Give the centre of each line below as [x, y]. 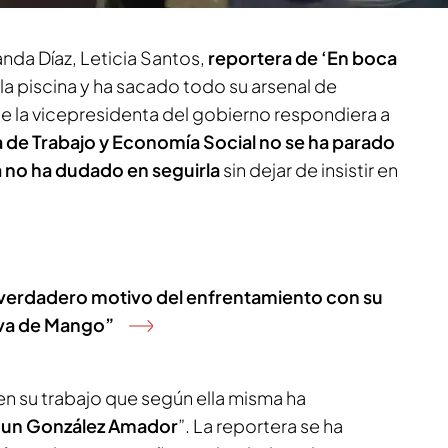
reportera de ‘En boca [302, 57]
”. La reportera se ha [260, 425]
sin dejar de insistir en [309, 169]
